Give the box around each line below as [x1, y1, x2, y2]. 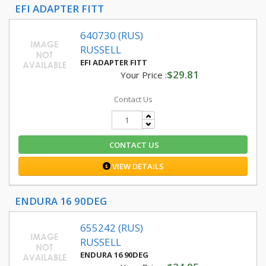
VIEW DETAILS [110, 161, 164, 172]
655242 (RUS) [80, 221, 143, 235]
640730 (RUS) [80, 28, 143, 42]
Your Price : [120, 69, 167, 81]
